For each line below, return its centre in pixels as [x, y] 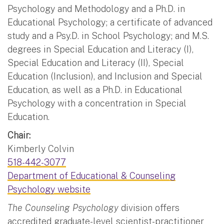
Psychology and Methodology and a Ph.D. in [96, 8]
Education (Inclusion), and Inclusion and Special [105, 76]
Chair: [19, 135]
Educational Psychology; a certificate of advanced [110, 22]
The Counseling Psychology [63, 207]
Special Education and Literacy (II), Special [96, 62]
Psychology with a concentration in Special [97, 103]
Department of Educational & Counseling [91, 175]
